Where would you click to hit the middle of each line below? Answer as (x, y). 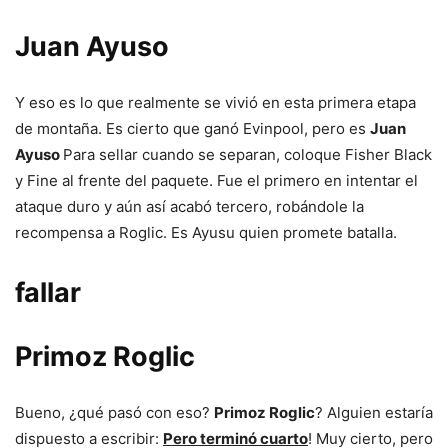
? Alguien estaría (374, 413)
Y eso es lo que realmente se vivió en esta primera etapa (215, 103)
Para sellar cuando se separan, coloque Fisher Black (247, 155)
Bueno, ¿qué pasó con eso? (114, 413)
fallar (48, 293)
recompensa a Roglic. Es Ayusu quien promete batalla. (206, 233)
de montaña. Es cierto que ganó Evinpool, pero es (192, 129)
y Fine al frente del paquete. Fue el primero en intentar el (216, 181)
